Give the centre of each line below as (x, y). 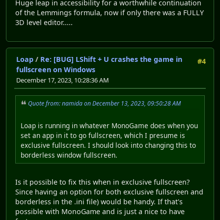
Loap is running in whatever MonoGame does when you (109, 125)
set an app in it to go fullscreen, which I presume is (103, 135)
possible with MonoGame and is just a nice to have (100, 211)
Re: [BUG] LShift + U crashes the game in (111, 59)
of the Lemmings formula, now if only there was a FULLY (110, 13)
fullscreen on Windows (56, 69)
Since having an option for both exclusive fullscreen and (109, 192)
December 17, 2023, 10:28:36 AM (63, 80)
